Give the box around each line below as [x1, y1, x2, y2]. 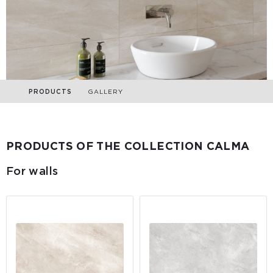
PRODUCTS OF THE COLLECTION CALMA [6, 139, 250, 152]
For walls [6, 164, 58, 177]
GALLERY [88, 87, 123, 95]
